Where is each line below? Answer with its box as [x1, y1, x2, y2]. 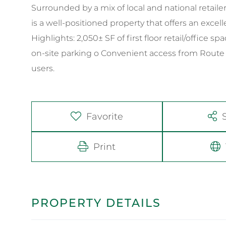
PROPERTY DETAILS [31, 196, 161, 210]
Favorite [86, 110, 123, 122]
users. [31, 63, 54, 73]
